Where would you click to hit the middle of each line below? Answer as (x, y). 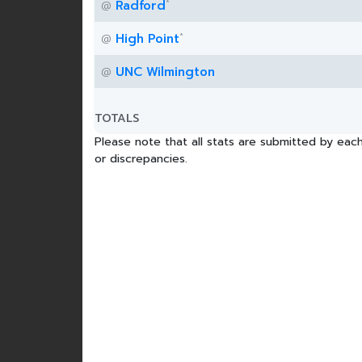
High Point (147, 39)
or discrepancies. (141, 159)
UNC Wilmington (165, 72)
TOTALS (117, 118)
